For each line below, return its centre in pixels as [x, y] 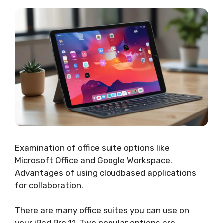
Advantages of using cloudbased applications [106, 172]
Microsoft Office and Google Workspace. [94, 160]
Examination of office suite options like [92, 148]
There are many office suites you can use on [102, 210]
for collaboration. [49, 185]
